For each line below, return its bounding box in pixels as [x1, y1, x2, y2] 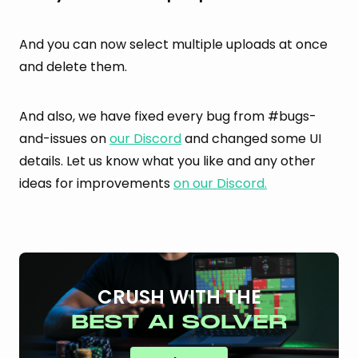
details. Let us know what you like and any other [19, 151, 316, 170]
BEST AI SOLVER [70, 308, 288, 334]
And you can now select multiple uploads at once [19, 34, 328, 54]
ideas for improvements [19, 173, 173, 193]
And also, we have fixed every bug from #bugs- [19, 106, 316, 125]
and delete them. [19, 57, 127, 76]
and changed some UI [181, 129, 321, 148]
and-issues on [19, 129, 109, 148]
